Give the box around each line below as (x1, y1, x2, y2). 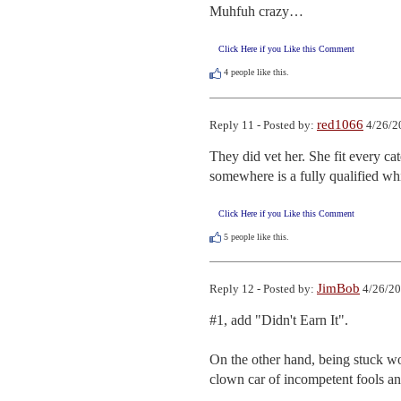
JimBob (317, 280, 360, 295)
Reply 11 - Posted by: (209, 117, 317, 132)
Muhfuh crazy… (209, 4, 303, 20)
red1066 (317, 116, 363, 132)
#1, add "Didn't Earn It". (209, 311, 348, 328)
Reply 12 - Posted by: (209, 281, 317, 295)
